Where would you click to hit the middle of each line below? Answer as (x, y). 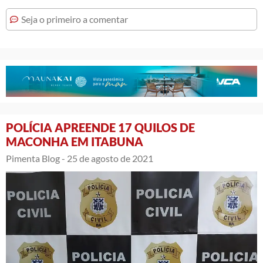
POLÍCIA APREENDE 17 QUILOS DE (100, 127)
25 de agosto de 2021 (110, 158)
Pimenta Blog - (36, 158)
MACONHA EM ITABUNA (75, 141)
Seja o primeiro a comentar (75, 19)
